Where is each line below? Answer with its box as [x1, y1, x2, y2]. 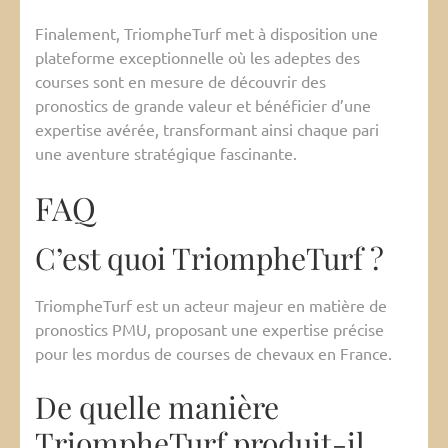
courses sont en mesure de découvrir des [35, 71, 326, 92]
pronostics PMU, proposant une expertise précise [35, 319, 384, 340]
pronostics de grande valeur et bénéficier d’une [35, 95, 371, 116]
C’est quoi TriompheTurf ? [35, 238, 384, 279]
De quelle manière [35, 387, 279, 428]
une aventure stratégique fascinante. [35, 143, 297, 164]
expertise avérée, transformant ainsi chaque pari [35, 119, 379, 140]
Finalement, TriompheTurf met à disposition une [35, 23, 378, 44]
